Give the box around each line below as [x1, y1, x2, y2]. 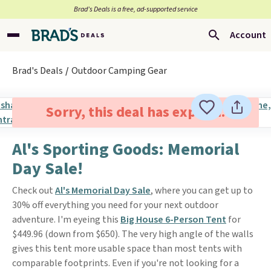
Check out [12, 184, 55, 197]
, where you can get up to [151, 184, 253, 197]
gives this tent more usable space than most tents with [12, 242, 242, 255]
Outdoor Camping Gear [71, 64, 167, 77]
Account [230, 28, 266, 42]
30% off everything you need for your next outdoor [12, 198, 218, 212]
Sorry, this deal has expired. [45, 102, 225, 123]
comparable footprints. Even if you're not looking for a [12, 256, 239, 270]
